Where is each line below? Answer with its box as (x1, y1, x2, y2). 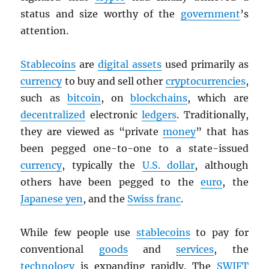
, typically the (62, 159, 142, 172)
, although (195, 159, 249, 172)
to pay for (190, 226, 249, 239)
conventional (20, 243, 99, 256)
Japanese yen (20, 193, 83, 205)
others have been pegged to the (20, 176, 201, 189)
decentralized (20, 109, 86, 121)
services (176, 243, 214, 256)
